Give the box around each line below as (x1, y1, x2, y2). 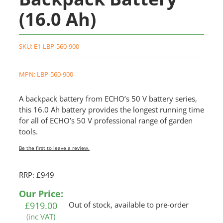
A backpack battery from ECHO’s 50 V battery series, (18, 94, 197, 104)
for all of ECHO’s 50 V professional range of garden (18, 115, 193, 126)
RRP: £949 (18, 170, 54, 180)
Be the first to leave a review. (18, 144, 90, 152)
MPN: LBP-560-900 (18, 70, 73, 79)
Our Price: (18, 188, 63, 200)
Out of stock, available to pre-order (69, 200, 189, 210)
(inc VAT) (26, 212, 56, 222)
